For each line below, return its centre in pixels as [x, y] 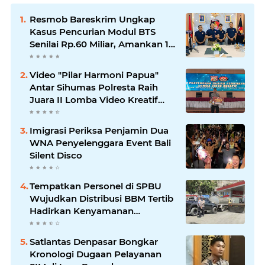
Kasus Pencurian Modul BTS [93, 32]
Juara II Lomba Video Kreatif [94, 100]
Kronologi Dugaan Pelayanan [96, 254]
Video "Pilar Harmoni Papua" [94, 75]
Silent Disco [56, 156]
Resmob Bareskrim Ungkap [92, 20]
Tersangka [53, 57]
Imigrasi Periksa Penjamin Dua [99, 131]
